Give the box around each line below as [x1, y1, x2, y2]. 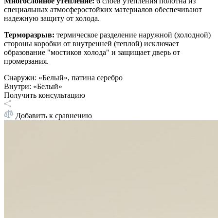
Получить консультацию [4, 91, 85, 100]
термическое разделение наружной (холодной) [54, 31, 211, 39]
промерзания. [4, 57, 49, 66]
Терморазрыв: [4, 31, 54, 39]
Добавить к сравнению [16, 111, 92, 120]
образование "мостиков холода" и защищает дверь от [4, 48, 180, 57]
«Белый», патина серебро [38, 73, 123, 82]
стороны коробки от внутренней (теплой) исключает [4, 39, 179, 48]
